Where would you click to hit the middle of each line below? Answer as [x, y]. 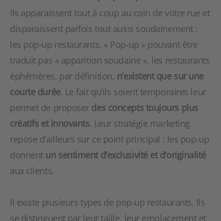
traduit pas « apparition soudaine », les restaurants [110, 60]
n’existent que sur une [160, 76]
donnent [28, 155]
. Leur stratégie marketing [140, 123]
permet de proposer [51, 108]
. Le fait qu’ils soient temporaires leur [133, 92]
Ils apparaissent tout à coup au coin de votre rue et [110, 13]
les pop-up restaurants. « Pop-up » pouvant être [104, 44]
